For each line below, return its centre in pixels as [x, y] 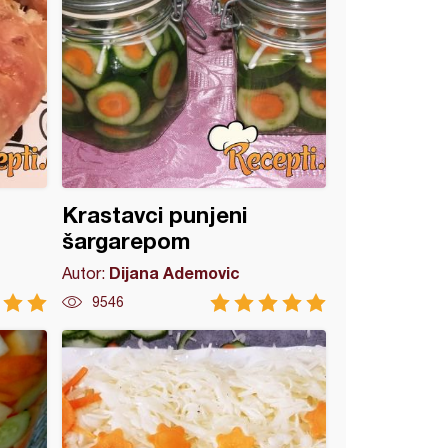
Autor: [86, 273]
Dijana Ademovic [175, 272]
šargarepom [126, 241]
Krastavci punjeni [155, 215]
